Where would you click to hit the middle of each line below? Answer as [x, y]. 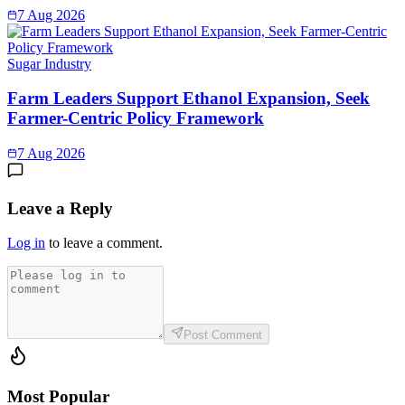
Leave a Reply [60, 208]
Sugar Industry [49, 63]
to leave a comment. [104, 243]
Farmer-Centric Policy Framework [136, 118]
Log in [26, 243]
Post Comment [223, 335]
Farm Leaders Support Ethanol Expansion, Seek [188, 99]
